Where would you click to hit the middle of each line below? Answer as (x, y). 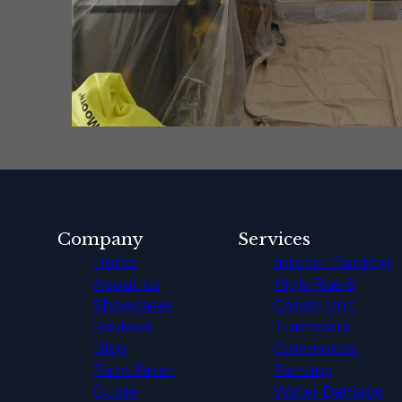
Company (100, 239)
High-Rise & (314, 284)
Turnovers (311, 327)
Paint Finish (134, 370)
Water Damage (328, 391)
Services (274, 239)
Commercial (316, 348)
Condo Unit (314, 305)
